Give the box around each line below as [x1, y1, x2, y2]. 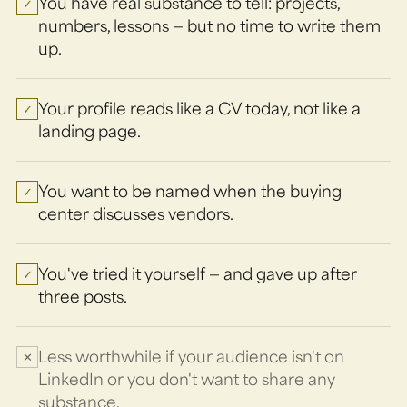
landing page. [38, 120, 141, 141]
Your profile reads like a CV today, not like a [38, 97, 361, 118]
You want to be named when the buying [38, 180, 342, 201]
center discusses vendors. [38, 203, 233, 223]
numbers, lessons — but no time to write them [38, 15, 381, 35]
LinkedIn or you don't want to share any [38, 368, 335, 389]
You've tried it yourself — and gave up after [38, 263, 357, 283]
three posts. [38, 285, 127, 306]
